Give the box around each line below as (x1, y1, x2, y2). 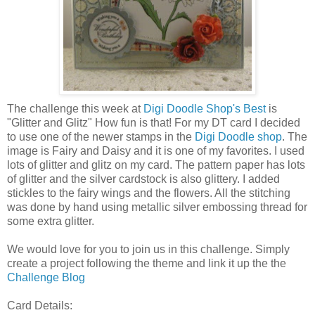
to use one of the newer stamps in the (7, 130, 195, 143)
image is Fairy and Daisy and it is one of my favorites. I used (7, 144, 304, 157)
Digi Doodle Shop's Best (143, 102, 266, 115)
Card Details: (7, 299, 72, 311)
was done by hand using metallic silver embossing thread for (7, 200, 307, 213)
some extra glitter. (7, 214, 94, 227)
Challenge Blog (7, 271, 85, 283)
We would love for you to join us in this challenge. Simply (7, 243, 290, 255)
